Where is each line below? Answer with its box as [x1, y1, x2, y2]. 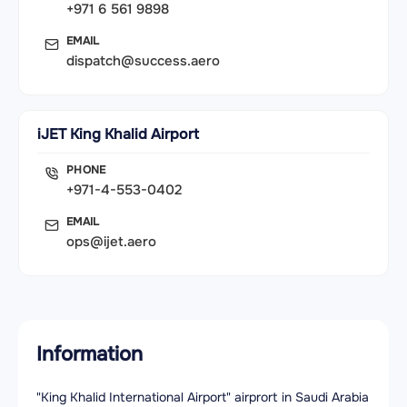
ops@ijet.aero [66, 233, 156, 252]
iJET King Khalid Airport [37, 124, 199, 144]
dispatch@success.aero [66, 52, 220, 71]
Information [36, 342, 143, 368]
